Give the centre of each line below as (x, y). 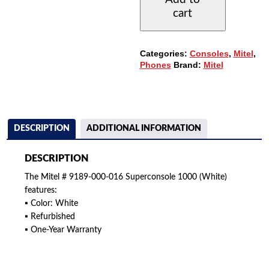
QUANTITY (161, 60)
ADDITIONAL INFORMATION (144, 128)
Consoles (209, 53)
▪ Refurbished (50, 217)
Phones (155, 65)
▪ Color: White (52, 204)
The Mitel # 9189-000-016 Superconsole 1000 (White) (126, 177)
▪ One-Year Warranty (63, 230)
